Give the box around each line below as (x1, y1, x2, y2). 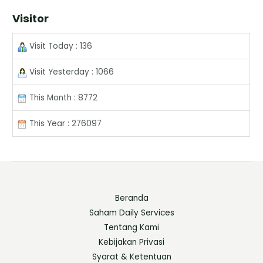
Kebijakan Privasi (99, 237, 164, 248)
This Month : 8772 (27, 92, 98, 104)
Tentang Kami (104, 222, 159, 234)
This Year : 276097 (27, 118, 102, 130)
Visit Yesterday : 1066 (27, 66, 114, 78)
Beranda (114, 193, 149, 204)
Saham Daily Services (89, 207, 174, 219)
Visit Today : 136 (27, 41, 93, 52)
